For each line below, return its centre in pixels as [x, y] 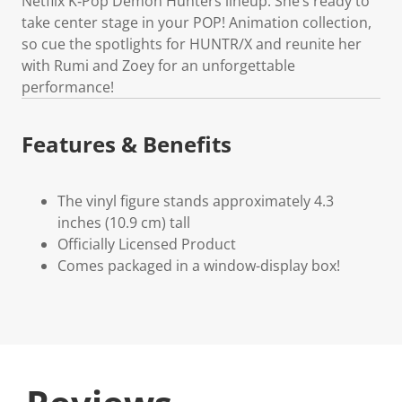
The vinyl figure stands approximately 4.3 [196, 201]
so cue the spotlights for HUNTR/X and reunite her [192, 44]
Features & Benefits [127, 144]
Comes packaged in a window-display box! [199, 265]
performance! [68, 87]
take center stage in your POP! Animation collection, [197, 22]
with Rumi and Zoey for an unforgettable [158, 65]
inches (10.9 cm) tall [124, 222]
